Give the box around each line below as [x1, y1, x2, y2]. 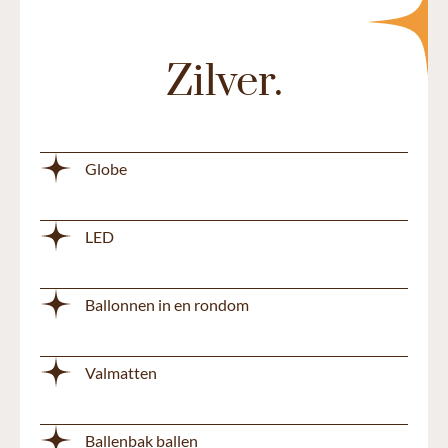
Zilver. [165, 55, 283, 110]
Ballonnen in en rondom [85, 294, 249, 314]
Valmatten [85, 362, 157, 382]
